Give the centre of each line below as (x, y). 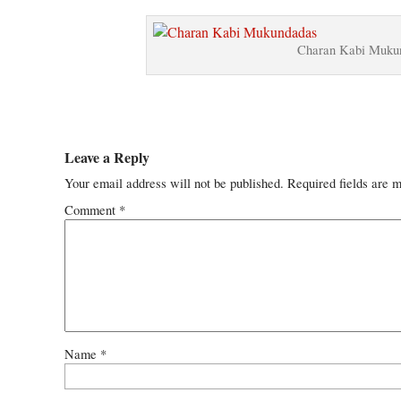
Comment (92, 210)
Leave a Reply (107, 158)
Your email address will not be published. (174, 183)
